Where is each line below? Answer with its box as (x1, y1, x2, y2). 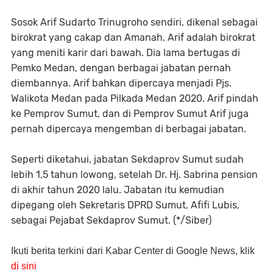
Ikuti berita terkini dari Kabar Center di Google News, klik (11, 246, 255, 256)
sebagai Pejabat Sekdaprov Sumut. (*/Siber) (11, 214, 211, 226)
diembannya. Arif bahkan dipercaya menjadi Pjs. (11, 77, 232, 89)
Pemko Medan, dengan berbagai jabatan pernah (11, 62, 231, 74)
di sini (11, 261, 37, 271)
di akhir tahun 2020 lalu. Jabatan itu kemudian (11, 184, 224, 196)
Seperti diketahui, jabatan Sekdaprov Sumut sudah (11, 154, 244, 165)
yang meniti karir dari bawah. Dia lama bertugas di (11, 47, 240, 58)
